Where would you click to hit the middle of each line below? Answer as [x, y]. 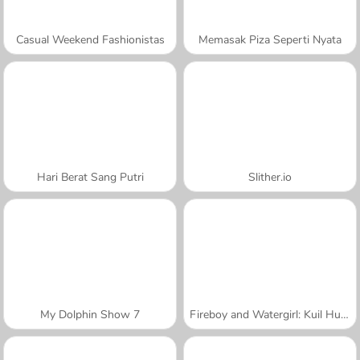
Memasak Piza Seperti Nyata [270, 39]
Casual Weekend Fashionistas [90, 39]
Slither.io [270, 177]
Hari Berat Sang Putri [90, 177]
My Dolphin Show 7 [90, 314]
